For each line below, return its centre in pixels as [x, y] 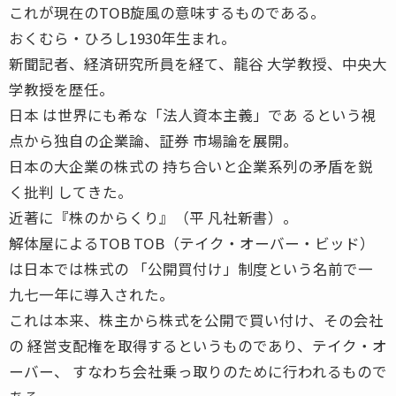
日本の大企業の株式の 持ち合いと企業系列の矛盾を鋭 [191, 166]
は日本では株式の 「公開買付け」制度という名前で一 [191, 268]
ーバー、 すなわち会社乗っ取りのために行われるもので [198, 371]
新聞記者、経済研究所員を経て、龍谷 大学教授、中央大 [198, 63]
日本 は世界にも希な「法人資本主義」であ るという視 [193, 114]
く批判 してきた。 [71, 191]
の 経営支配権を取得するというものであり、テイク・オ [198, 345]
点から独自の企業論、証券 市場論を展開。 [153, 140]
